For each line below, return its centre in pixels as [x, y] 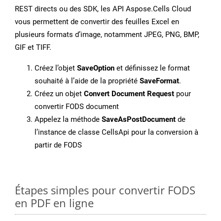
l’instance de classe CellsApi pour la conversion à [116, 132]
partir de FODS [58, 145]
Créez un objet [59, 94]
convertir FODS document [77, 107]
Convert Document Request [129, 94]
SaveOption [96, 68]
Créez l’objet [56, 68]
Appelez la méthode [68, 120]
